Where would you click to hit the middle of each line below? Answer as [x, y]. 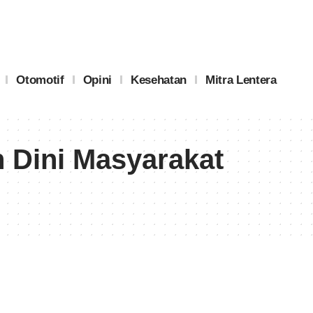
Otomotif [40, 80]
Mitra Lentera [241, 80]
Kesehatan [158, 80]
